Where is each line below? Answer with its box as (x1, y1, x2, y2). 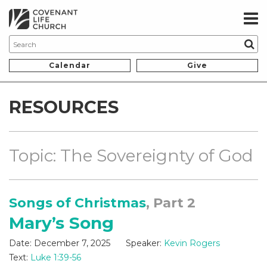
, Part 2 (146, 195, 195, 212)
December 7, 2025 (34, 238, 110, 249)
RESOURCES (9, 97, 119, 118)
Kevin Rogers (164, 238, 220, 249)
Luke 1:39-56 (30, 252, 81, 263)
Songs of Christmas (9, 195, 146, 212)
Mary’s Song (9, 213, 114, 234)
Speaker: (126, 238, 162, 249)
